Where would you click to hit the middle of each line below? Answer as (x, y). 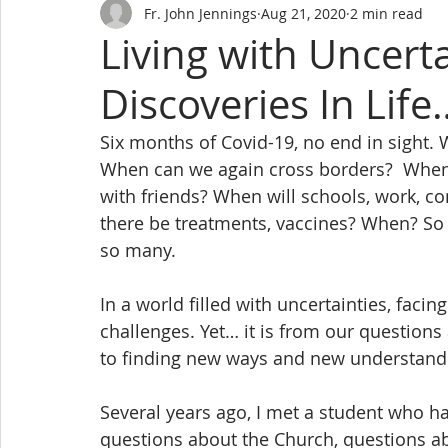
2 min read (386, 13)
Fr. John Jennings (200, 13)
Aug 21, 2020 (303, 13)
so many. (138, 250)
